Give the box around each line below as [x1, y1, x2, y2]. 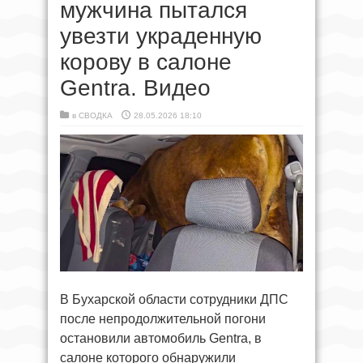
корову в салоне [60, 49, 232, 75]
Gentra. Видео [60, 75, 211, 100]
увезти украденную [60, 23, 262, 49]
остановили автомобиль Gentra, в [60, 331, 262, 345]
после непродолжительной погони [60, 311, 266, 326]
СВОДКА [79, 111, 113, 120]
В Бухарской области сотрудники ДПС [60, 292, 288, 306]
